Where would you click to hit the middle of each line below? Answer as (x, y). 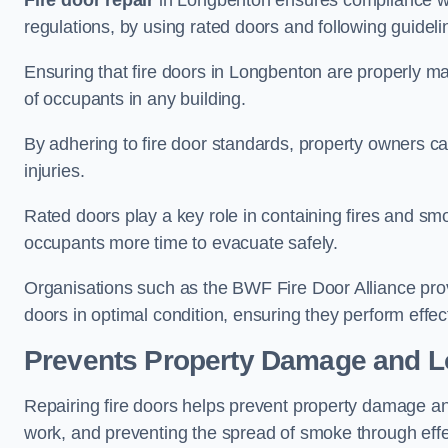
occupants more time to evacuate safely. (181, 243)
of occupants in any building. (135, 99)
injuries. (54, 171)
